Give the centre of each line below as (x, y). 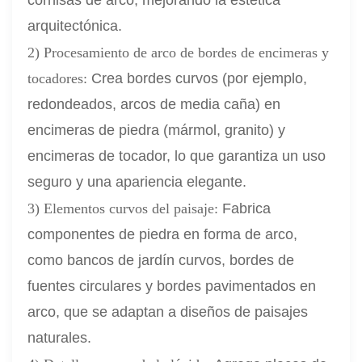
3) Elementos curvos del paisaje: (125, 209)
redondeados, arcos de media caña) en (154, 105)
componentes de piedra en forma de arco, (163, 235)
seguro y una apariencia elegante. (137, 182)
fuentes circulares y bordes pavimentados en (172, 286)
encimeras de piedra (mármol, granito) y (157, 130)
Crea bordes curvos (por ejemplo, (198, 79)
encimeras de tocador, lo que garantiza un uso (177, 156)
